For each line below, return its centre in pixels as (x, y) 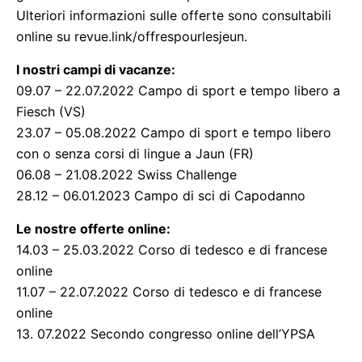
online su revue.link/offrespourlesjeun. (132, 36)
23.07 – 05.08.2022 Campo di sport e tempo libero (174, 133)
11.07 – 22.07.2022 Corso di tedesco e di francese (169, 292)
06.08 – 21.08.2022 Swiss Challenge (126, 175)
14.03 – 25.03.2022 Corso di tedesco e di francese (172, 250)
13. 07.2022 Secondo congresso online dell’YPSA (166, 334)
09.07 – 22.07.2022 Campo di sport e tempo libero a (178, 90)
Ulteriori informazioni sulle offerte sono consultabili (174, 15)
